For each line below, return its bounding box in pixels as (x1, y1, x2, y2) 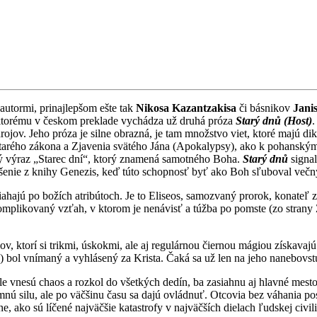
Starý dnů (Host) (236, 114, 312, 127)
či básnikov (236, 101, 293, 114)
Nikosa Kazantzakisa (136, 101, 236, 114)
